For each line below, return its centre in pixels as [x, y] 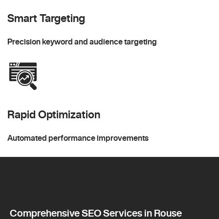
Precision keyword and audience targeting [82, 42]
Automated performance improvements [78, 138]
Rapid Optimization [54, 115]
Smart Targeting [46, 18]
